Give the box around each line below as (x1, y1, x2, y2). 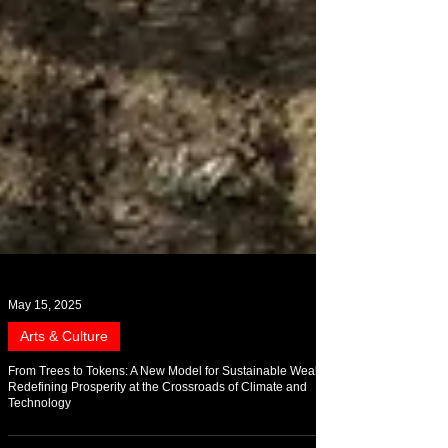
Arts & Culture (20, 368, 108, 384)
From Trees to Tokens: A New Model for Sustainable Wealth (8, 404, 328, 418)
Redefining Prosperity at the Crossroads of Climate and (8, 420, 307, 434)
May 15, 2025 (8, 338, 82, 352)
